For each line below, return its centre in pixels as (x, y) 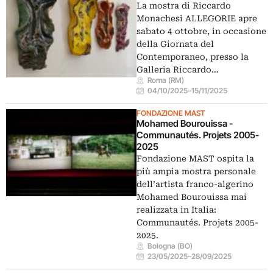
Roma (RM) (166, 80)
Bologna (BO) (170, 246)
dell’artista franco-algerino (195, 184)
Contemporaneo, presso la (193, 57)
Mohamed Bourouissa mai (192, 197)
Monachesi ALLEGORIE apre (197, 19)
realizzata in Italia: (176, 210)
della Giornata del (175, 44)
